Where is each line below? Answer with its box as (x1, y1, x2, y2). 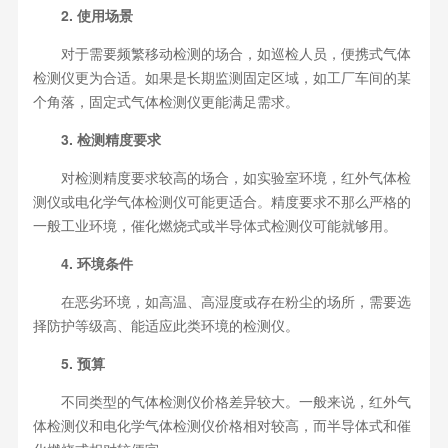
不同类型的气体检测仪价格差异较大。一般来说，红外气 (32, 391, 411, 412)
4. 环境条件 (32, 253, 133, 274)
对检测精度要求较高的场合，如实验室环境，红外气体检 (32, 167, 411, 188)
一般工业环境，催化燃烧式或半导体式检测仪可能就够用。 (32, 215, 397, 236)
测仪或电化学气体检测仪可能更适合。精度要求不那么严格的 (32, 191, 411, 212)
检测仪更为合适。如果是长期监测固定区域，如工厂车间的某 (32, 67, 411, 88)
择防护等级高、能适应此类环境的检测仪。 (32, 315, 299, 336)
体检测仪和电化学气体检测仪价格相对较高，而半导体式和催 (32, 415, 411, 436)
